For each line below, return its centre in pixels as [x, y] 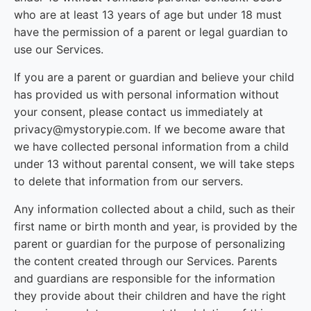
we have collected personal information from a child [151, 146]
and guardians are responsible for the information [144, 278]
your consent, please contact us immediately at [138, 112]
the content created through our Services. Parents [145, 261]
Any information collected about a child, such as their [154, 209]
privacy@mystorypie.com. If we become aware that [150, 129]
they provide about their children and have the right [150, 296]
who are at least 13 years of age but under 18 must [148, 15]
